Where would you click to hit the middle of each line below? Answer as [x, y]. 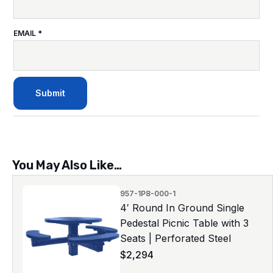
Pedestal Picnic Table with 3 [184, 223]
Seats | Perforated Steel [175, 239]
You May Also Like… [67, 165]
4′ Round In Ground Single [182, 208]
